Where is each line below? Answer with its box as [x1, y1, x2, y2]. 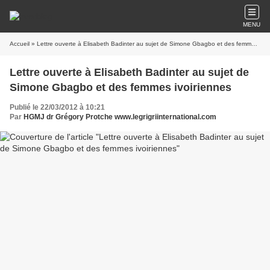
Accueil [10, 40, 30, 47]
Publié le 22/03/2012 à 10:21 [10, 103, 105, 111]
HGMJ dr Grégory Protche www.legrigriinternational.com [24, 113, 216, 121]
